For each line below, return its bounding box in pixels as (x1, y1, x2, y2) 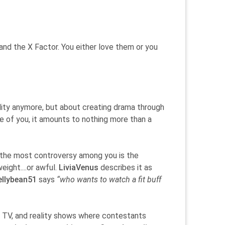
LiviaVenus (59, 163, 98, 172)
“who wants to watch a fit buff (57, 175, 161, 184)
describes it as (98, 163, 152, 172)
